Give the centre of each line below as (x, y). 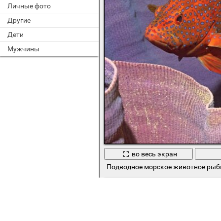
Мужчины (23, 49)
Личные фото (29, 6)
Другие (19, 20)
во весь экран (154, 154)
